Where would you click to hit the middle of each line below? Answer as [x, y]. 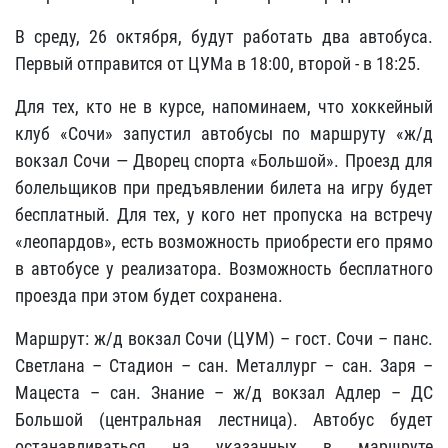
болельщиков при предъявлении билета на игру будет [224, 187]
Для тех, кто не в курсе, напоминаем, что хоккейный [224, 106]
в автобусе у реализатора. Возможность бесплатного [224, 268]
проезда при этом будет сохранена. [149, 295]
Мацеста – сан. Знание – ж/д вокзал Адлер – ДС [224, 392]
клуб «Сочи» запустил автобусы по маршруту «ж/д [224, 133]
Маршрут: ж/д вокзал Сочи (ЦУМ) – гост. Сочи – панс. [224, 338]
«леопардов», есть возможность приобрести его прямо [224, 241]
